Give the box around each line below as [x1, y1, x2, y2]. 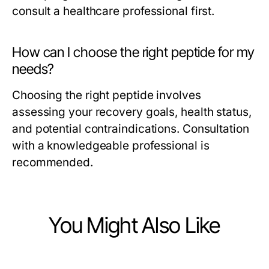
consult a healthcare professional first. [12, 4, 215, 18]
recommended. [12, 156, 93, 169]
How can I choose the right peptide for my [12, 44, 255, 61]
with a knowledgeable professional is [12, 139, 210, 153]
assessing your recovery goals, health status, [12, 105, 252, 119]
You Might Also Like [49, 212, 220, 238]
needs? [12, 61, 55, 77]
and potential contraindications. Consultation [12, 122, 249, 136]
